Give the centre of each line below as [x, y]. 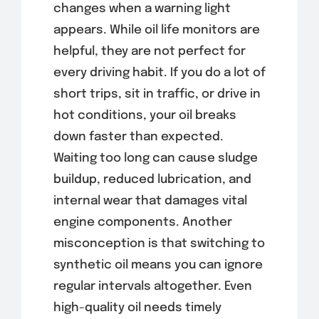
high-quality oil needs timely [137, 308]
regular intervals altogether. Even [152, 286]
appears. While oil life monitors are [156, 30]
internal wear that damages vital [150, 201]
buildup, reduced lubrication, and [152, 179]
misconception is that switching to [159, 244]
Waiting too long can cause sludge [155, 158]
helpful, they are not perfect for [149, 51]
